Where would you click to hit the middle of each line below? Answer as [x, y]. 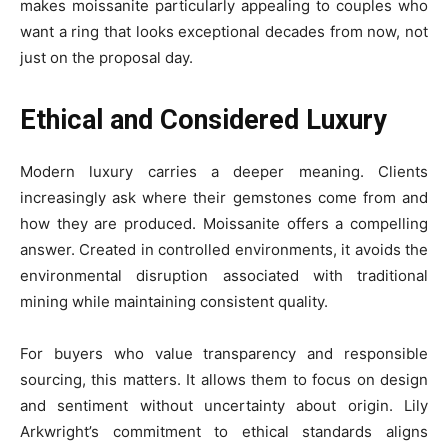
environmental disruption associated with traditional [224, 275]
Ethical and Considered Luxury [203, 120]
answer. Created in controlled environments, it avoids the [224, 249]
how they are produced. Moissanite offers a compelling [224, 223]
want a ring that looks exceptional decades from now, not [224, 31]
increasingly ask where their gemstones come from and [224, 197]
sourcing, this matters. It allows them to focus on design [224, 379]
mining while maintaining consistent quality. [174, 301]
